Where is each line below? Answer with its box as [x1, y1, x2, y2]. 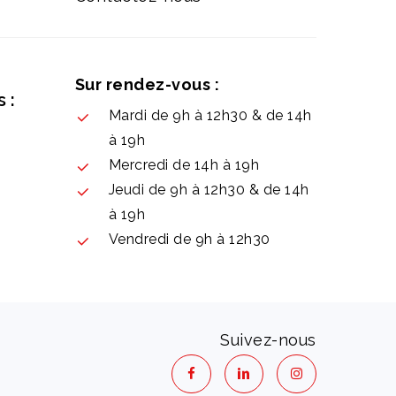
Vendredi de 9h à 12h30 [108, 230, 270, 247]
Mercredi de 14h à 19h [108, 156, 260, 173]
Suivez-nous [220, 330, 316, 349]
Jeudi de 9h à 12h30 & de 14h [108, 180, 309, 198]
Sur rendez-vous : [74, 74, 220, 94]
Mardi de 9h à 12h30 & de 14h [108, 106, 312, 124]
